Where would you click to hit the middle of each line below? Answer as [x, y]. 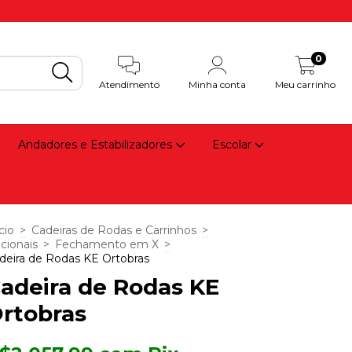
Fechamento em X [107, 244]
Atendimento [129, 84]
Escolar [233, 145]
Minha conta [218, 84]
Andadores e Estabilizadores [97, 145]
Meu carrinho [306, 84]
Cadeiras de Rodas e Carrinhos [114, 230]
